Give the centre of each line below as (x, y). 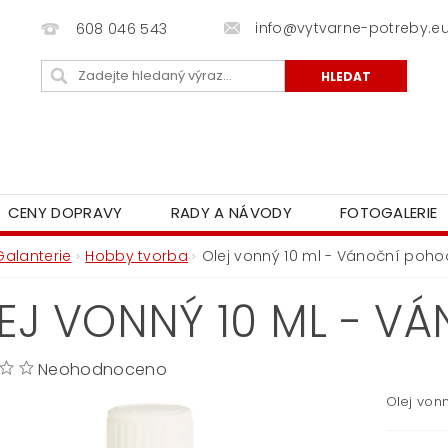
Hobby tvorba (137, 256)
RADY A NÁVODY (231, 213)
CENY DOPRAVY (65, 213)
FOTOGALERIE (388, 213)
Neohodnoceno (102, 370)
